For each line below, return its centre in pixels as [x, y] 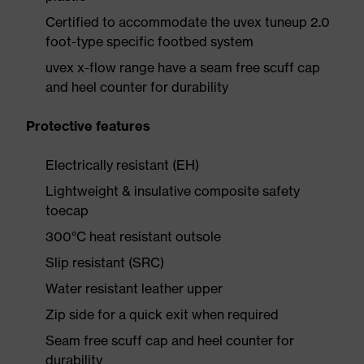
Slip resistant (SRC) [105, 262]
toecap [67, 210]
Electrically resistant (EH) [122, 165]
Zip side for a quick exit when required [162, 314]
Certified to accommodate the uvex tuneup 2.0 [188, 22]
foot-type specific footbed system [149, 41]
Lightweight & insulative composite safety [173, 191]
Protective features [88, 126]
